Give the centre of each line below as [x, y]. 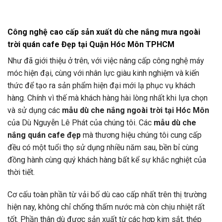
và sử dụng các [35, 110]
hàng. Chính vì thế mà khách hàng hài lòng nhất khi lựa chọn [108, 98]
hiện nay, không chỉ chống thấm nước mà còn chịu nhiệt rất [106, 207]
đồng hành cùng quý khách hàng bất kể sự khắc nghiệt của [107, 160]
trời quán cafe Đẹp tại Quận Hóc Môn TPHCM [91, 44]
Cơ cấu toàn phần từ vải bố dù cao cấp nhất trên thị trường [107, 195]
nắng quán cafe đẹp [44, 135]
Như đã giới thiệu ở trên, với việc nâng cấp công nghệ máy [106, 60]
